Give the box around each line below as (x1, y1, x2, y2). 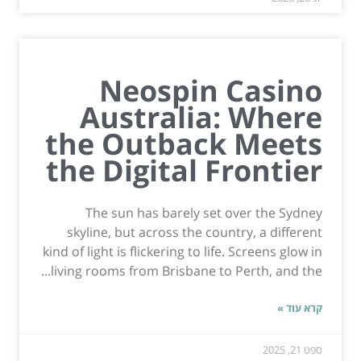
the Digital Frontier (46, 150, 322, 190)
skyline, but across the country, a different (67, 222, 322, 241)
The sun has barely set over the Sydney (85, 203, 322, 222)
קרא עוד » (277, 300, 322, 315)
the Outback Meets (45, 123, 322, 164)
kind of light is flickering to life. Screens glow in (43, 242, 322, 260)
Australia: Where (80, 97, 322, 137)
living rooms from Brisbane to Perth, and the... (51, 261, 322, 280)
